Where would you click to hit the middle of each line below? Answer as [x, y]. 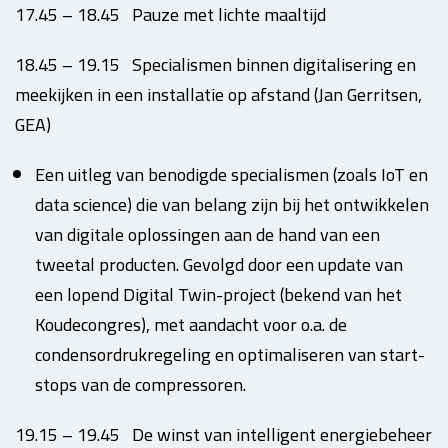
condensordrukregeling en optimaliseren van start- [230, 354]
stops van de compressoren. [140, 384]
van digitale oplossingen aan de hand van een [207, 234]
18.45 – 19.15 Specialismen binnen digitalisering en [215, 64]
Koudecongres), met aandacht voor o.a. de [191, 324]
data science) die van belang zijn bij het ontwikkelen [232, 204]
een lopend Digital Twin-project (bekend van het [218, 294]
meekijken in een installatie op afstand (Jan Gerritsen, [218, 94]
